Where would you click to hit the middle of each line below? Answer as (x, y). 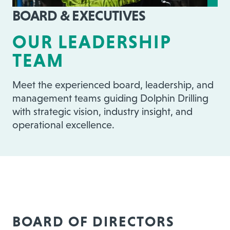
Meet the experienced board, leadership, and (113, 85)
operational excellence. (63, 125)
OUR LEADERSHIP (92, 42)
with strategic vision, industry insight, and (102, 111)
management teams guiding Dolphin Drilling (110, 98)
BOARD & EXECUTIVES (79, 15)
